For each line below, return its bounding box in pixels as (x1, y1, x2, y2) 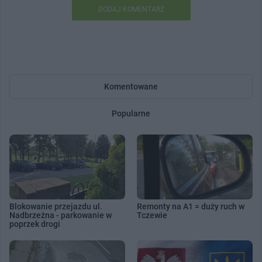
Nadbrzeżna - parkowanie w (9, 211, 112, 220)
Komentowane (104, 81, 158, 91)
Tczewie (137, 211, 167, 220)
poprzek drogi (9, 219, 60, 229)
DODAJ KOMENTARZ (98, 5, 164, 13)
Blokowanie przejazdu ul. (9, 202, 102, 212)
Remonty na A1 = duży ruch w (137, 202, 244, 212)
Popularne (112, 108, 150, 118)
